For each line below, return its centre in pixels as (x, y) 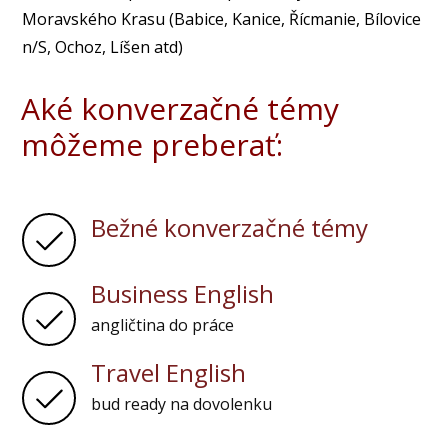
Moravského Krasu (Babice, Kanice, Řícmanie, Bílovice (222, 19)
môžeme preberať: (151, 145)
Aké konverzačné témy (179, 109)
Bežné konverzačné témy (230, 227)
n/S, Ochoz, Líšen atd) (103, 47)
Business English (183, 294)
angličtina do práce (163, 325)
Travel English (169, 373)
